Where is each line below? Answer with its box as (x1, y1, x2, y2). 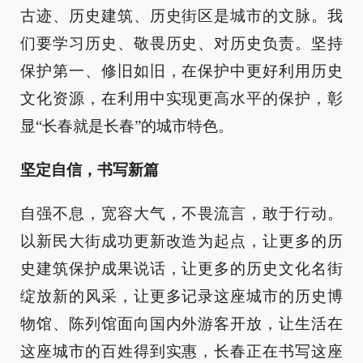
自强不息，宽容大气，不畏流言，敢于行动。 (20, 204, 343, 222)
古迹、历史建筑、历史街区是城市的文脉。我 (20, 6, 343, 24)
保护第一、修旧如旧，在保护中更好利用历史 (20, 62, 343, 79)
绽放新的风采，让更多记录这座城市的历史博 (20, 287, 343, 305)
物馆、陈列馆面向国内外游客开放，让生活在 (20, 314, 343, 332)
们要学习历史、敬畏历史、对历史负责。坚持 (20, 34, 343, 52)
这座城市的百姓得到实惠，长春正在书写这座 (20, 342, 343, 360)
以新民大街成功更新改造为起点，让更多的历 (20, 232, 343, 250)
